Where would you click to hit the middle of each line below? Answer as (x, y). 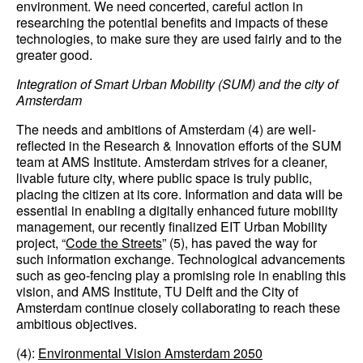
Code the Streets (114, 242)
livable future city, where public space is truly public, (164, 177)
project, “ (41, 242)
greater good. (54, 54)
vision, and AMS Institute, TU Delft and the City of (157, 291)
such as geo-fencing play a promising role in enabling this (181, 275)
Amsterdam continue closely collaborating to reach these (178, 307)
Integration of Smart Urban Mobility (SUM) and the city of (177, 83)
